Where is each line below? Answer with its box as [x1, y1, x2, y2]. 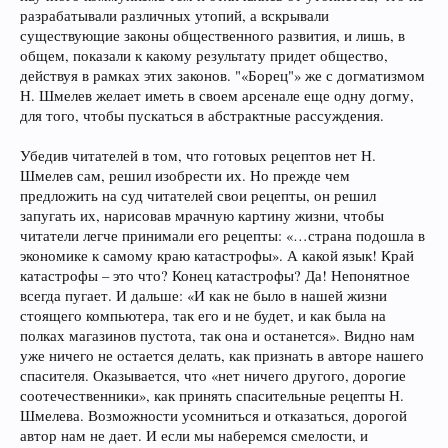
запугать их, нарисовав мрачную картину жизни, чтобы [20, 206, 384, 225]
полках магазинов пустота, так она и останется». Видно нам [20, 326, 415, 345]
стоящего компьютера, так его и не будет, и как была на [20, 306, 386, 325]
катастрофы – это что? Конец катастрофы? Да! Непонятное [20, 266, 410, 285]
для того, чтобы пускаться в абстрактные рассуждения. [20, 106, 384, 125]
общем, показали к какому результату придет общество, [20, 46, 388, 65]
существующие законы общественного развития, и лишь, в [20, 26, 405, 45]
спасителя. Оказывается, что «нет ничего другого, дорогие [20, 366, 406, 385]
